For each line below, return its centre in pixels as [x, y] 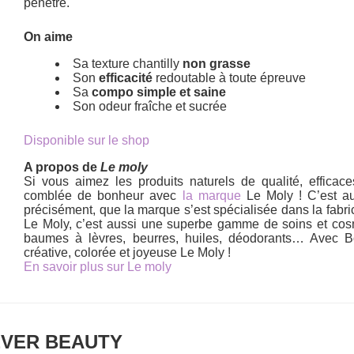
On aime [49, 36]
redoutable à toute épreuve [230, 77]
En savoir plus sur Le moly [98, 266]
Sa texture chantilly [128, 63]
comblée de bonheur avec [103, 195]
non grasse [217, 63]
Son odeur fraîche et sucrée [150, 106]
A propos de [62, 167]
